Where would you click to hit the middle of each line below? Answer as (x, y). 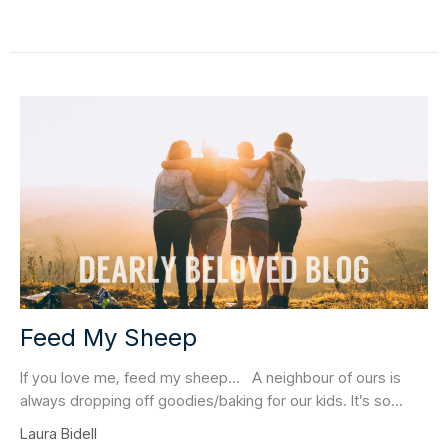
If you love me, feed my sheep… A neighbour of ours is (210, 377)
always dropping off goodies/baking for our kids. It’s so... (211, 400)
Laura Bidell (58, 433)
